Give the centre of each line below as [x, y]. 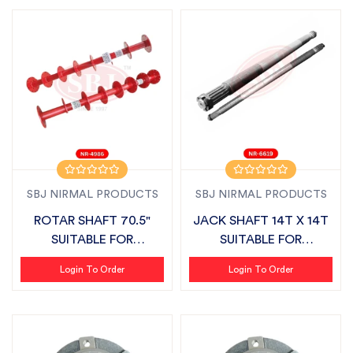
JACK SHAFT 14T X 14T [261, 221]
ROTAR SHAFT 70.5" [92, 221]
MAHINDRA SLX [92, 258]
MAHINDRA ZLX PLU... [261, 258]
